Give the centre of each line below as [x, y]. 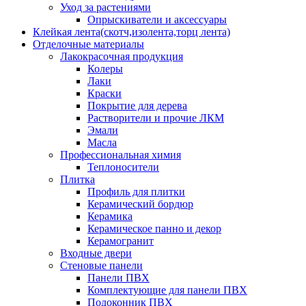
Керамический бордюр [140, 204]
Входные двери [96, 253]
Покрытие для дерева [137, 106]
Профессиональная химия [121, 155]
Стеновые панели [101, 265]
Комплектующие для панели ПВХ [167, 290]
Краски [105, 93]
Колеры [105, 69]
